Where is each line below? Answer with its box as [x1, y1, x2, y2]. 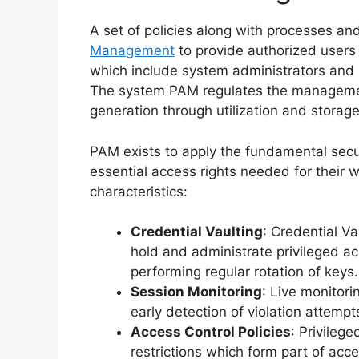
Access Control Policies [131, 324, 291, 341]
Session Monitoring [131, 284, 262, 301]
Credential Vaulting [131, 224, 263, 240]
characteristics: [90, 183, 188, 200]
